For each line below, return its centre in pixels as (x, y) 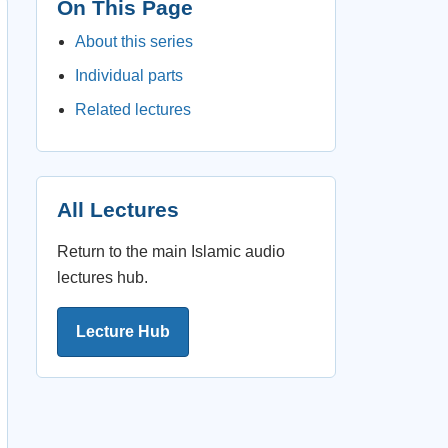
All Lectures (118, 209)
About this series (134, 41)
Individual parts (129, 75)
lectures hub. (102, 277)
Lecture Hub (123, 331)
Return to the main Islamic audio (171, 251)
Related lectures (133, 109)
